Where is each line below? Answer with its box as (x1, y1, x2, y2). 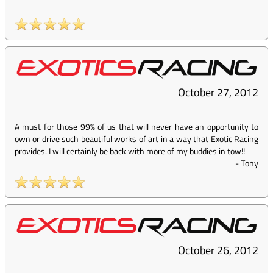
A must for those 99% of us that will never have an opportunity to (15, 120, 258, 133)
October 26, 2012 (178, 242, 258, 259)
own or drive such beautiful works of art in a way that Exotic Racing (15, 132, 258, 146)
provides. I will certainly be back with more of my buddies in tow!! (15, 144, 245, 158)
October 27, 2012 (178, 84, 258, 101)
